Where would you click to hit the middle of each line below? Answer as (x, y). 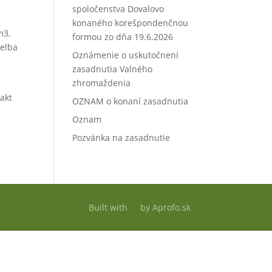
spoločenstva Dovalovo (118, 8)
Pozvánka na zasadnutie (121, 137)
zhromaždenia (103, 83)
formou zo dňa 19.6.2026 (123, 36)
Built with (109, 207)
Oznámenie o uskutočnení (126, 55)
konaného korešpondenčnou (131, 22)
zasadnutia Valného (113, 69)
